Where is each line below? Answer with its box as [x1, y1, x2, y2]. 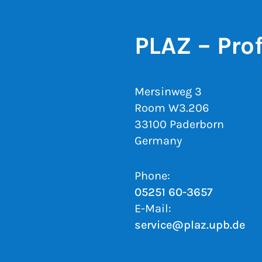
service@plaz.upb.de [135, 218, 245, 232]
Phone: [135, 169, 170, 183]
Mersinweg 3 [135, 85, 202, 99]
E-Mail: [135, 202, 171, 216]
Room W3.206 [135, 101, 209, 115]
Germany [135, 134, 182, 148]
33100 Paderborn [135, 118, 224, 132]
